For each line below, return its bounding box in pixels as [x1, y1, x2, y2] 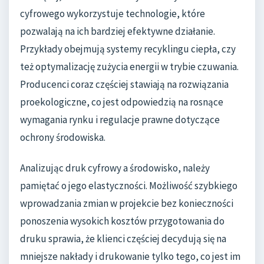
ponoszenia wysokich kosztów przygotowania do [20, 214, 225, 227]
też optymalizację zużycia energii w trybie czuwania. [20, 60, 239, 74]
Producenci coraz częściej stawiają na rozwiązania [20, 78, 229, 91]
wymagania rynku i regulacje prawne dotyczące [20, 113, 220, 127]
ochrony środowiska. [20, 131, 105, 144]
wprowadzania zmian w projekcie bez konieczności [20, 196, 233, 210]
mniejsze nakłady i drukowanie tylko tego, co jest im [20, 249, 240, 263]
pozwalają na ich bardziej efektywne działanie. [20, 25, 215, 38]
